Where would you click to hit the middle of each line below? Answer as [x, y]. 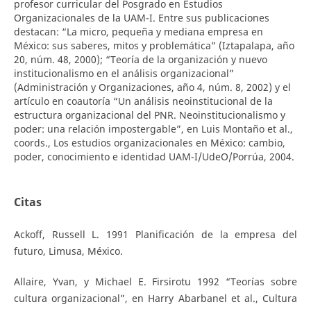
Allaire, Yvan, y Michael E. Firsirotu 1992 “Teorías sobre [155, 282]
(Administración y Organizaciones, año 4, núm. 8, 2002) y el [152, 87]
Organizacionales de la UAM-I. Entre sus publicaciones [141, 18]
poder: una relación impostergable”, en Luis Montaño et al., [153, 129]
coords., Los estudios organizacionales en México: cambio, [149, 143]
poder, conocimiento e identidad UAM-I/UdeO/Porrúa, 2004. [154, 157]
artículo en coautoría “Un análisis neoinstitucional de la [143, 101]
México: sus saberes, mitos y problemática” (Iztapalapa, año [154, 46]
